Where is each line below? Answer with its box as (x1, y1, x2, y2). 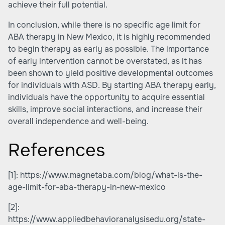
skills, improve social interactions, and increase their (8, 104, 202, 115)
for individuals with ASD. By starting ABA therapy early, (8, 80, 216, 90)
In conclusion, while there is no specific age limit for (8, 20, 200, 30)
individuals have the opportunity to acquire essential (8, 92, 205, 102)
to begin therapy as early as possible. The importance (8, 44, 209, 54)
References (8, 139, 105, 162)
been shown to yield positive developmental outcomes (8, 68, 213, 78)
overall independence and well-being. (8, 116, 149, 127)
